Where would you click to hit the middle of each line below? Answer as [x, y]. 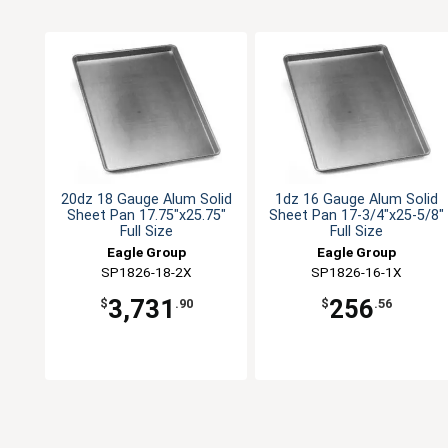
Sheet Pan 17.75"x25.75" [146, 216]
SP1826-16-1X [356, 272]
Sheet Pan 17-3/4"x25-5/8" [356, 216]
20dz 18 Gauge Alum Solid [146, 200]
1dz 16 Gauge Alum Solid [356, 200]
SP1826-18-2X [146, 272]
